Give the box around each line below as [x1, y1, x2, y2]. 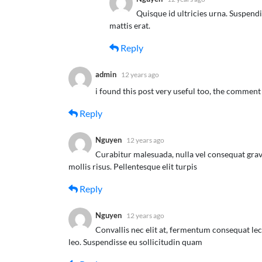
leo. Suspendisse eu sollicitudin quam [68, 236, 202, 247]
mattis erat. [109, 20, 150, 30]
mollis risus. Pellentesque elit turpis [68, 161, 197, 171]
